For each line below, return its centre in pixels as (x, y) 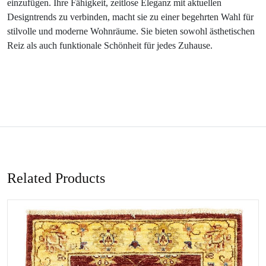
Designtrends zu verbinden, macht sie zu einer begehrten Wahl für (130, 17)
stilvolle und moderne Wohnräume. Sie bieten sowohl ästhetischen (131, 31)
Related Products (56, 178)
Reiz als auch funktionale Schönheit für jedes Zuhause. (110, 45)
